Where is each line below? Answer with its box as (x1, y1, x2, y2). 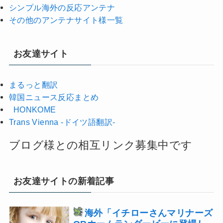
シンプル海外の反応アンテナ (8, 2, 115, 12)
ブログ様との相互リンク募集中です (8, 138, 193, 151)
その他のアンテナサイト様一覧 (8, 15, 123, 24)
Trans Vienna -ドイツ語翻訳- (8, 117, 115, 126)
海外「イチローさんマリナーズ (84, 207, 213, 218)
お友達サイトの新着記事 (13, 176, 114, 186)
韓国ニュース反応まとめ (8, 92, 99, 102)
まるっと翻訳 (8, 80, 58, 89)
